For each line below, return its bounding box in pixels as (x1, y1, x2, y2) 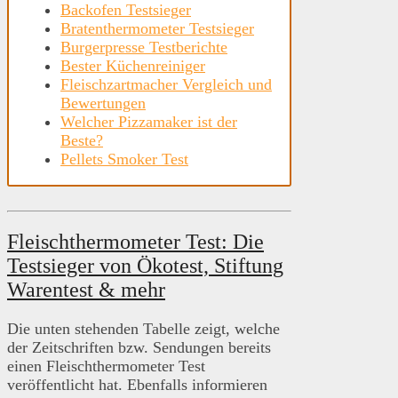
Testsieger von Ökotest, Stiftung (7, 253, 283, 277)
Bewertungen (60, 94, 146, 113)
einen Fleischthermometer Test (7, 356, 205, 375)
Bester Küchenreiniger (60, 57, 205, 76)
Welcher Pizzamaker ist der (60, 113, 237, 131)
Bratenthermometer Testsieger (60, 20, 254, 38)
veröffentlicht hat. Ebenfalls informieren (7, 375, 267, 394)
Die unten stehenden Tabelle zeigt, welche (7, 319, 280, 338)
